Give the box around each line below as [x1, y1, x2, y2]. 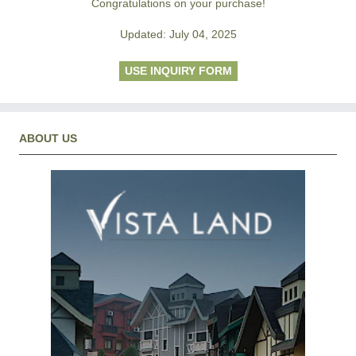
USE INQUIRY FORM [124, 64, 232, 78]
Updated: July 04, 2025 [119, 28, 237, 41]
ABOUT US [19, 132, 77, 145]
